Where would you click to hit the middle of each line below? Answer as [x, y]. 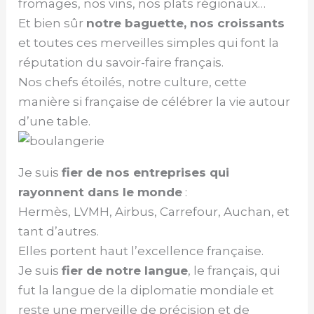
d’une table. [55, 121]
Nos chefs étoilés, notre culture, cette [133, 82]
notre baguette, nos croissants [186, 23]
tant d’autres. [59, 231]
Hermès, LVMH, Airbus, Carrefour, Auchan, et [154, 211]
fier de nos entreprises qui [146, 172]
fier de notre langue [125, 270]
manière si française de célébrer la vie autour [155, 101]
